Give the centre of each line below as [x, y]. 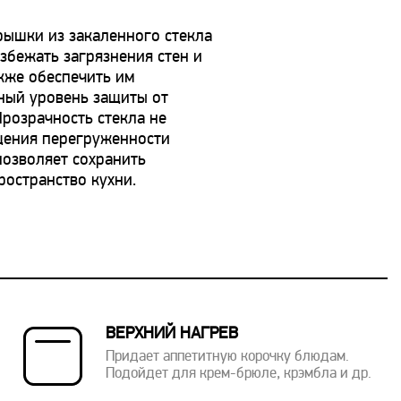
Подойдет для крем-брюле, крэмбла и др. [238, 374]
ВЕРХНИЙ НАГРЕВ [171, 334]
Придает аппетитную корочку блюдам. [227, 357]
